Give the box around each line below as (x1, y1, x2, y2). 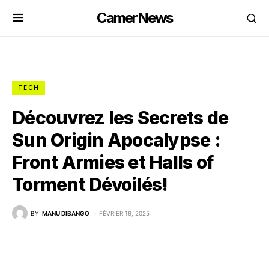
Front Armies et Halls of (12, 151, 213, 173)
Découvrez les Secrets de (12, 107, 228, 128)
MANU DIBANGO (42, 209, 89, 217)
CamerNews (96, 9, 173, 26)
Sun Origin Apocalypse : (12, 129, 220, 151)
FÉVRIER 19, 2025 (99, 209, 150, 217)
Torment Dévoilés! (12, 174, 168, 195)
